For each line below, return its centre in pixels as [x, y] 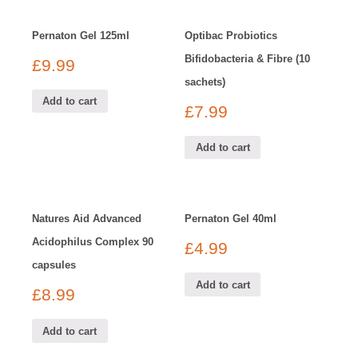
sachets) [205, 82]
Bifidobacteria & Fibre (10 [248, 58]
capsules [54, 265]
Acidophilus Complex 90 [93, 242]
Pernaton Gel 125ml [81, 35]
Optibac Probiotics [231, 35]
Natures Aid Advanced [87, 219]
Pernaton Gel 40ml [231, 219]
